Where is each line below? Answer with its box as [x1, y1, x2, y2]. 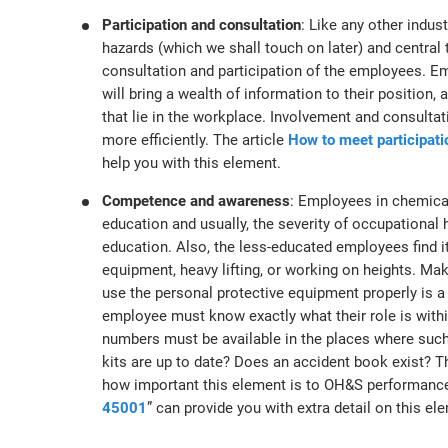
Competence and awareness [102, 192, 290, 210]
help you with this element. [102, 154, 281, 172]
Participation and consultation [102, 16, 301, 34]
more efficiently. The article [102, 131, 288, 149]
